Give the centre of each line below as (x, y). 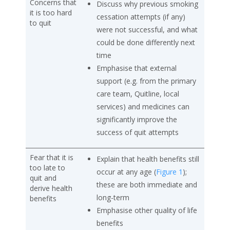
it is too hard (51, 13)
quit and (43, 178)
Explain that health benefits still (148, 159)
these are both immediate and (147, 185)
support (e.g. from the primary (146, 81)
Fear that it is (52, 158)
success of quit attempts (138, 132)
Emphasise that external (137, 68)
